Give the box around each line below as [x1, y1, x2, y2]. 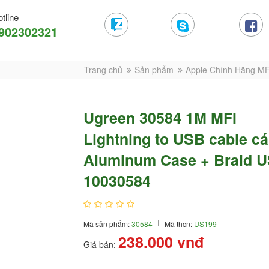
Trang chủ [84, 64, 122, 76]
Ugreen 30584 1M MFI [83, 106, 237, 128]
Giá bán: [83, 238, 118, 250]
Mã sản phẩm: [83, 218, 131, 229]
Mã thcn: [165, 218, 194, 229]
